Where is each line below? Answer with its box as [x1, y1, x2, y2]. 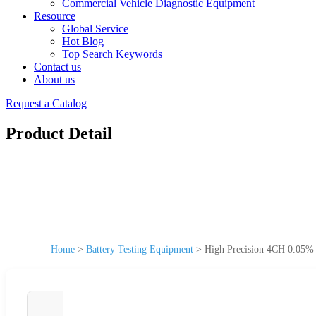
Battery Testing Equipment [86, 243, 193, 255]
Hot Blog [62, 35, 104, 47]
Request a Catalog [6, 97, 87, 109]
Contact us [34, 61, 81, 73]
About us [34, 73, 75, 85]
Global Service [62, 23, 128, 35]
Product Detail [6, 123, 112, 142]
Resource [34, 10, 75, 22]
